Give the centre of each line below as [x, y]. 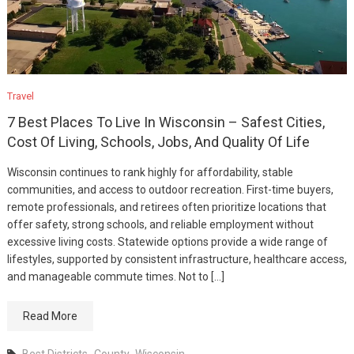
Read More [50, 316]
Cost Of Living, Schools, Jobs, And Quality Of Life [158, 142]
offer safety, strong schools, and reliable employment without [160, 224]
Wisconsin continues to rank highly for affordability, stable [150, 172]
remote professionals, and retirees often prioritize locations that [166, 207]
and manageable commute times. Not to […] [115, 277]
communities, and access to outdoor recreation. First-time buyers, [170, 190]
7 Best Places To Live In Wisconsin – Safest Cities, [166, 122]
